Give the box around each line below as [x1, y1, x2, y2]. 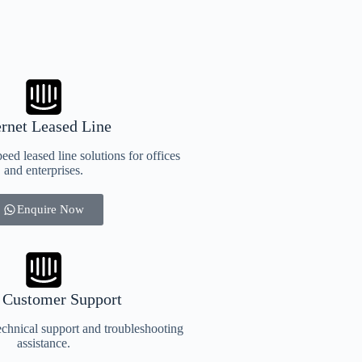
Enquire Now [17, 202, 85, 216]
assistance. [16, 335, 70, 350]
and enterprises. [3, 162, 83, 177]
